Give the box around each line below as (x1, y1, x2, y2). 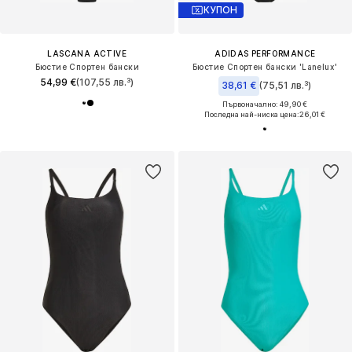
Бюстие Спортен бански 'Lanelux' (192, 61, 338, 71)
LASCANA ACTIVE (47, 48, 127, 58)
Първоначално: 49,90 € (222, 99, 308, 108)
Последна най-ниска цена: (204, 109, 300, 119)
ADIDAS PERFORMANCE (214, 48, 316, 58)
